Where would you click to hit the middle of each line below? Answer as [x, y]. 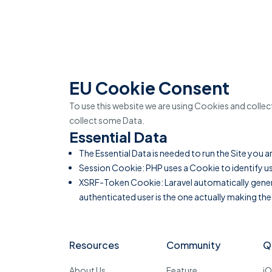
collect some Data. [107, 120]
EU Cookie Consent [149, 88]
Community [193, 245]
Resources [94, 245]
